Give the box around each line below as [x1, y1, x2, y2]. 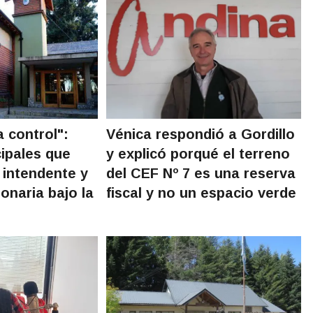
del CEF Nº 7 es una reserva [106, 165, 296, 181]
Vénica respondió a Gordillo [106, 126, 296, 142]
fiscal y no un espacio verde [106, 184, 297, 201]
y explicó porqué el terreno [106, 145, 291, 161]
